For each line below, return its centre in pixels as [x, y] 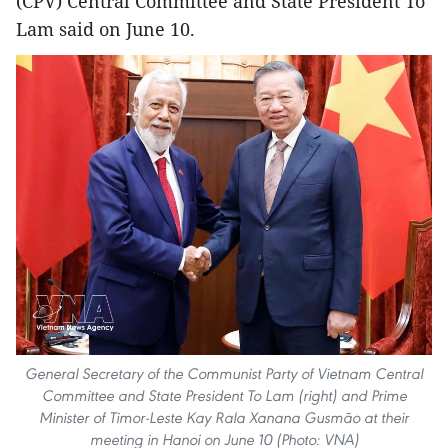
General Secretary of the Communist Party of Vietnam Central [224, 374]
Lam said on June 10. [105, 28]
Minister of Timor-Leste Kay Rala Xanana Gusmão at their [224, 418]
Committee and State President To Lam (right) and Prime [224, 396]
